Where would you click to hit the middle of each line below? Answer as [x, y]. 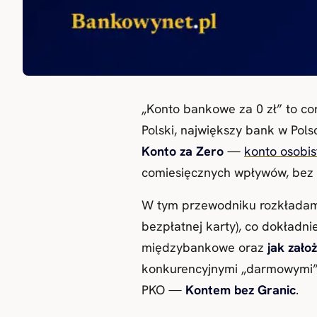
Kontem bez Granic [241, 289]
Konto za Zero [183, 151]
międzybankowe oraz [204, 247]
